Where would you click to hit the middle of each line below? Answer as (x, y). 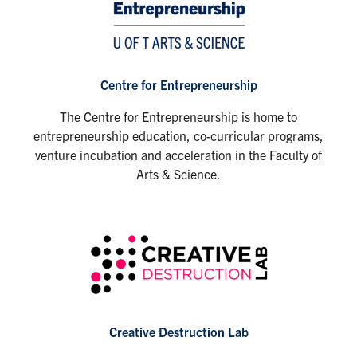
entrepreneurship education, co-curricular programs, (178, 135)
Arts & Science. (178, 173)
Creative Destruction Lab (178, 331)
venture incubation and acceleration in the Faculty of (178, 154)
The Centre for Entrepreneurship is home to (178, 116)
